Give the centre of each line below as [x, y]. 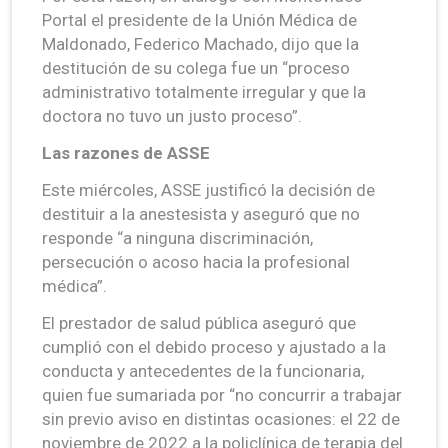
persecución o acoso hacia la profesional [196, 261]
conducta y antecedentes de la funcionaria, [203, 370]
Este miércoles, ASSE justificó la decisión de [208, 189]
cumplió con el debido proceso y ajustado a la [214, 346]
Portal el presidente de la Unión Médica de [199, 19]
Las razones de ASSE [126, 152]
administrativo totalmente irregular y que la [204, 91]
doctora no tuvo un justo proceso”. [172, 115]
